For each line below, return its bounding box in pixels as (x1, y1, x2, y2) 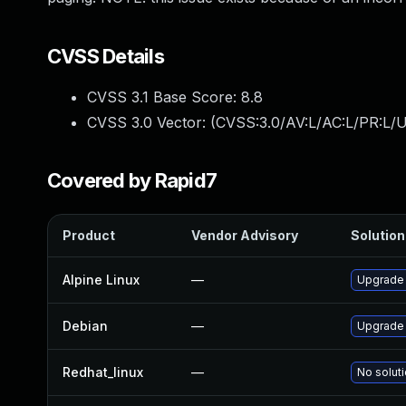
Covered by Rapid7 (47, 169, 217, 192)
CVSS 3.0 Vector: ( (87, 113, 216, 131)
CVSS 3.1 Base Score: (87, 88, 241, 106)
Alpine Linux (63, 272, 140, 287)
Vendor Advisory (191, 227, 298, 243)
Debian (63, 318, 108, 333)
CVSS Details (47, 44, 164, 68)
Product (63, 227, 115, 243)
